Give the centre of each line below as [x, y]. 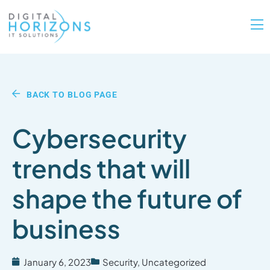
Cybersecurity [99, 138]
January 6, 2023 [57, 262]
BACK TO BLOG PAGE [72, 94]
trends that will [101, 168]
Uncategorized [174, 262]
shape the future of [127, 198]
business [66, 228]
